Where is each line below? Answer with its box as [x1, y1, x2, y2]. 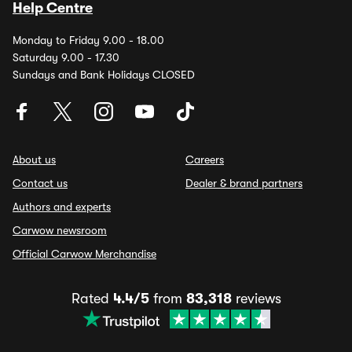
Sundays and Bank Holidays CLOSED [13, 68, 195, 81]
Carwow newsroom [13, 224, 107, 236]
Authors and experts [13, 200, 111, 213]
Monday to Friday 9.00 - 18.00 [13, 34, 164, 46]
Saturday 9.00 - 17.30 [13, 51, 119, 64]
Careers [185, 153, 224, 166]
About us [13, 153, 56, 166]
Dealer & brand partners [185, 177, 302, 189]
